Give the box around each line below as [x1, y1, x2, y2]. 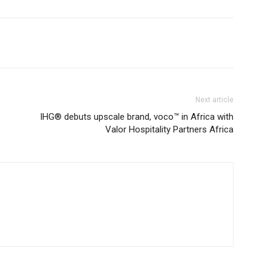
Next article [195, 96, 233, 104]
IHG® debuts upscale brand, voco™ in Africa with [40, 111, 233, 122]
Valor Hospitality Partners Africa [105, 124, 233, 135]
